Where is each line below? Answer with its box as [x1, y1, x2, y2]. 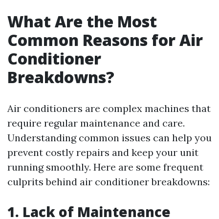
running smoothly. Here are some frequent [7, 161, 203, 173]
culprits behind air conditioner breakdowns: [7, 175, 210, 188]
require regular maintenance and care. [7, 117, 185, 129]
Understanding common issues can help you [7, 131, 212, 144]
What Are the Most [7, 11, 157, 32]
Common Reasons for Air [7, 29, 203, 50]
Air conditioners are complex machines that [7, 102, 211, 114]
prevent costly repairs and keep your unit [7, 146, 198, 158]
